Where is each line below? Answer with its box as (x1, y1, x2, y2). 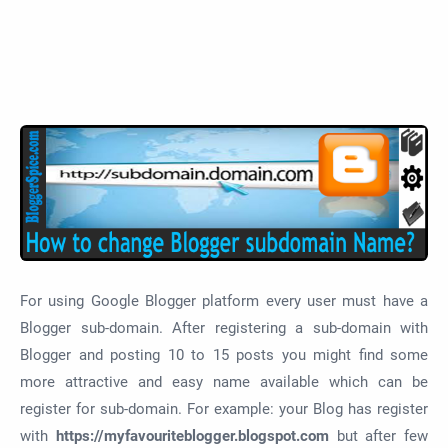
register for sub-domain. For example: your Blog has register (20, 400, 428, 418)
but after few (328, 427, 428, 445)
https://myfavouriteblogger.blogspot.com (55, 427, 329, 445)
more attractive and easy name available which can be (20, 373, 428, 391)
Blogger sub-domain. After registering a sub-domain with (20, 319, 428, 337)
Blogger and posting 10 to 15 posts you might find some (20, 346, 428, 364)
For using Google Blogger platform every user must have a (20, 292, 428, 310)
